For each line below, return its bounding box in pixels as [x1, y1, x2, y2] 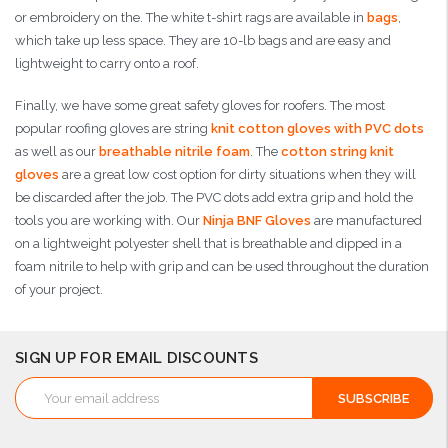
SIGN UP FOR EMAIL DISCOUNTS [15, 349, 258, 368]
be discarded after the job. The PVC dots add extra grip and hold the [15, 190, 413, 206]
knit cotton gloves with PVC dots [211, 121, 424, 137]
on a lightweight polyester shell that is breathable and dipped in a [15, 236, 402, 252]
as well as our [15, 144, 99, 160]
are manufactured [314, 213, 422, 229]
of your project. [15, 282, 103, 298]
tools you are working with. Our [15, 213, 203, 229]
